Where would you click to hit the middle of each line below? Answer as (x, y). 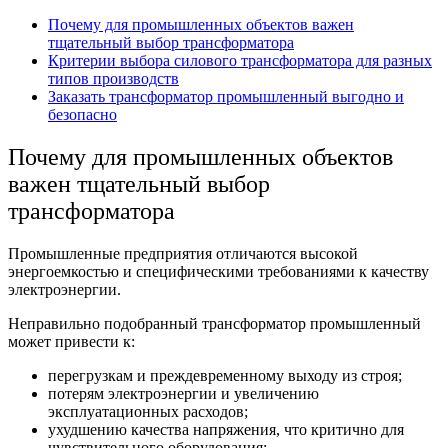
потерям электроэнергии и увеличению (183, 393)
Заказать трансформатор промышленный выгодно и (226, 96)
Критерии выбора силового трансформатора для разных (240, 60)
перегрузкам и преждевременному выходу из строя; (225, 375)
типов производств (113, 78)
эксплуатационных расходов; (148, 411)
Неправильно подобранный (103, 323)
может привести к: (71, 341)
